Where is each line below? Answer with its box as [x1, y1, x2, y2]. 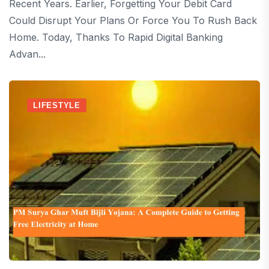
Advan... [9, 48, 46, 60]
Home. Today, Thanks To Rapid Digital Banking [9, 31, 223, 43]
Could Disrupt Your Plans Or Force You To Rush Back [9, 14, 257, 26]
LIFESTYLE [33, 101, 81, 110]
